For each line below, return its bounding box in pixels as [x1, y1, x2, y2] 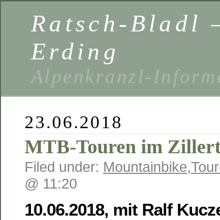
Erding [31, 38, 120, 65]
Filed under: [25, 159, 103, 175]
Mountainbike [103, 159, 187, 175]
